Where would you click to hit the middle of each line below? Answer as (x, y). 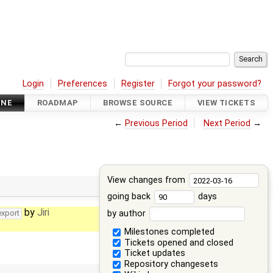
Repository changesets (170, 264)
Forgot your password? (215, 83)
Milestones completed (168, 232)
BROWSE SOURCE (138, 103)
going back (130, 197)
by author (127, 213)
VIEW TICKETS (226, 103)
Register (138, 83)
